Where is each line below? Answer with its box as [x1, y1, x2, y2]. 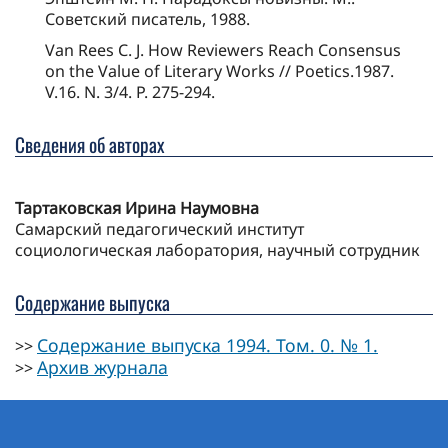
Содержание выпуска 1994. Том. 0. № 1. [37, 333, 378, 358]
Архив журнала [37, 355, 168, 380]
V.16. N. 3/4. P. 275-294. [45, 81, 215, 104]
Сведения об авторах [15, 130, 165, 160]
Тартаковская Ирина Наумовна [15, 197, 259, 220]
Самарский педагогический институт [15, 218, 304, 241]
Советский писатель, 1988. [45, 8, 250, 31]
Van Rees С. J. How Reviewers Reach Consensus [45, 39, 401, 62]
